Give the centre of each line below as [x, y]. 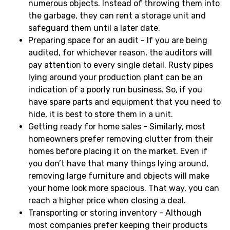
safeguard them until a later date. [94, 28]
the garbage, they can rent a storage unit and [117, 15]
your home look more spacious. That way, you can [124, 188]
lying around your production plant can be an [116, 77]
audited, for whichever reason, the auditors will [120, 52]
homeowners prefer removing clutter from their [121, 139]
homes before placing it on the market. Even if [118, 151]
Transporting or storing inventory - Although [115, 213]
